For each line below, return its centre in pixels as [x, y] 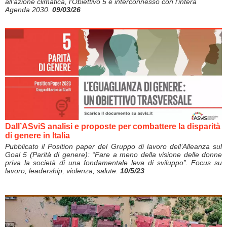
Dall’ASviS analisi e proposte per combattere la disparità [113, 126]
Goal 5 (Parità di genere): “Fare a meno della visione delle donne [113, 154]
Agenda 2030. [29, 10]
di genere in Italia [37, 135]
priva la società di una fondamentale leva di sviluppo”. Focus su [113, 162]
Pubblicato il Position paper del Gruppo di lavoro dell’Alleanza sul [113, 146]
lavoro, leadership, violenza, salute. [63, 171]
